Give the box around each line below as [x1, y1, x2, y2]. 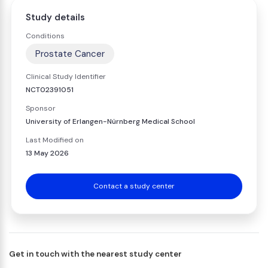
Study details [26, 11, 85, 23]
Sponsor [26, 103, 56, 113]
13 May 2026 [26, 148, 69, 158]
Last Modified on [26, 135, 84, 145]
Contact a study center [93, 181, 175, 191]
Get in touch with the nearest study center [9, 248, 182, 259]
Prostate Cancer [35, 48, 105, 60]
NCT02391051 [26, 85, 74, 95]
